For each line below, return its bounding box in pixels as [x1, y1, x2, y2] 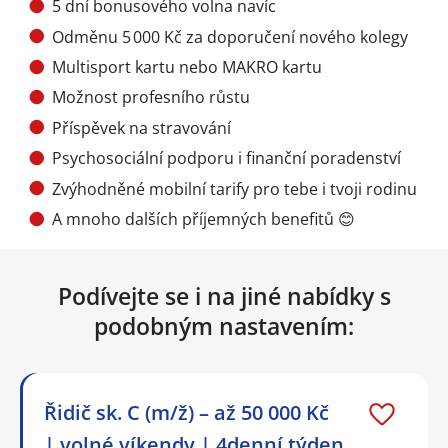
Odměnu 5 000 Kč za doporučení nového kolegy [52, 25, 408, 48]
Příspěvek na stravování [52, 116, 231, 139]
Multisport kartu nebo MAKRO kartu [52, 56, 322, 79]
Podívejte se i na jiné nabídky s [57, 280, 391, 313]
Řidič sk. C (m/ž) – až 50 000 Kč [44, 399, 329, 427]
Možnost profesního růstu [52, 86, 250, 109]
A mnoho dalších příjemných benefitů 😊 [52, 208, 355, 231]
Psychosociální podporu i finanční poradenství [52, 147, 401, 170]
